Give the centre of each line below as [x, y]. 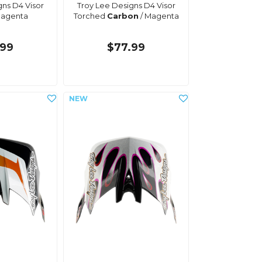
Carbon [123, 15]
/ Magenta [158, 15]
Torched [90, 15]
